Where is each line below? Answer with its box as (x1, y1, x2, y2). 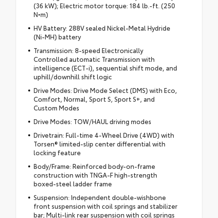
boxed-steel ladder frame (33, 179, 112, 188)
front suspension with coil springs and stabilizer (33, 201, 178, 211)
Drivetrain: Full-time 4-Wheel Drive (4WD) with (33, 130, 174, 140)
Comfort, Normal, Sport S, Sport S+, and (33, 94, 155, 104)
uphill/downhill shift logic (33, 72, 112, 81)
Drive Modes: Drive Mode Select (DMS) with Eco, (33, 86, 177, 95)
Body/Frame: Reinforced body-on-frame (33, 162, 155, 171)
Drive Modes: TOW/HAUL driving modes (33, 117, 151, 126)
